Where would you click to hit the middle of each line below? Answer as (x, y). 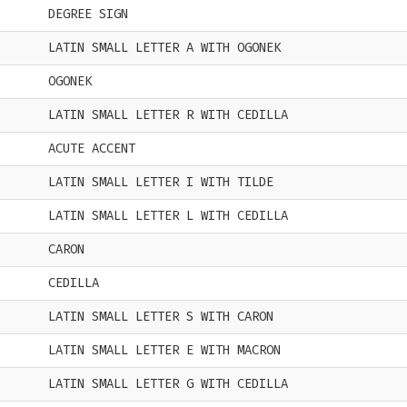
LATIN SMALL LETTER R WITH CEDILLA (168, 115)
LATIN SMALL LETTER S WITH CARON (161, 317)
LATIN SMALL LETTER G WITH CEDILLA (168, 384)
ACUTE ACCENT (92, 149)
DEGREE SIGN (88, 14)
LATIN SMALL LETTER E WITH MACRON (164, 350)
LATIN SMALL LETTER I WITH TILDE (161, 182)
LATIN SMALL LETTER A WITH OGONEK (164, 48)
